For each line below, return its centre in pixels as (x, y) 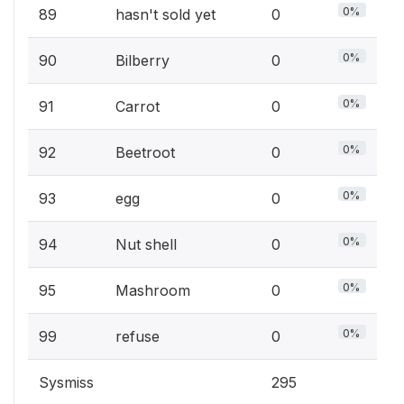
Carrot (138, 106)
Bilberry (142, 60)
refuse (138, 336)
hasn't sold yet (165, 14)
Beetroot (145, 152)
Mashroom (153, 290)
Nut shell (146, 244)
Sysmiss (66, 382)
